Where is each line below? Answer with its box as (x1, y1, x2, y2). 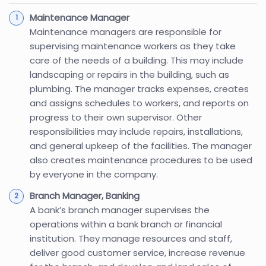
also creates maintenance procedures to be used (30, 153, 252, 166)
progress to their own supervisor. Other (30, 110, 202, 123)
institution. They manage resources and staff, (30, 232, 232, 245)
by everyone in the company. (30, 167, 158, 180)
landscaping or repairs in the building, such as (30, 68, 229, 81)
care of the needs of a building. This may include (30, 53, 243, 66)
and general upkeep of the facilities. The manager (30, 139, 252, 152)
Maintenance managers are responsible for (30, 25, 221, 38)
